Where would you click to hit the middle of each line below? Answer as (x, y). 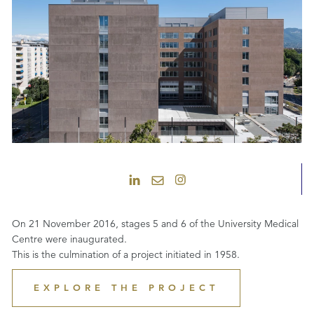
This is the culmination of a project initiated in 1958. (126, 254)
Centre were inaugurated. (69, 239)
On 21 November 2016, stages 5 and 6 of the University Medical (155, 223)
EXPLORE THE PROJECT (126, 287)
